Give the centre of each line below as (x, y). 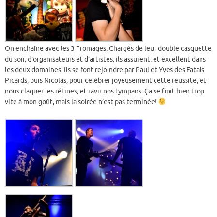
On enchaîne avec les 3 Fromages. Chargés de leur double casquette (108, 48)
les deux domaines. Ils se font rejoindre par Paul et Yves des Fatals (105, 70)
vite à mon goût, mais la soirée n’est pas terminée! (82, 102)
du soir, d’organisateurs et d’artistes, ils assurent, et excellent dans (105, 59)
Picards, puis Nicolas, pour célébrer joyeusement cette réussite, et (106, 80)
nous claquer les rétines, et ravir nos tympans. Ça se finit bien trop (105, 91)
